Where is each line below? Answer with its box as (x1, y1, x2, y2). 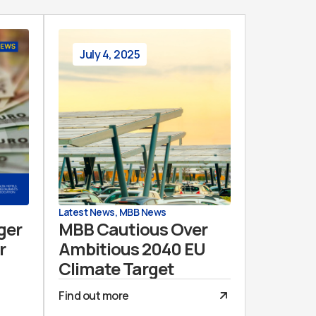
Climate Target (59, 257, 174, 280)
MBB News (119, 205, 166, 219)
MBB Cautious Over (59, 217, 207, 241)
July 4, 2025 (80, 47, 140, 62)
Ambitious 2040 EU (59, 237, 205, 260)
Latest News (59, 205, 115, 219)
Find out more (59, 288, 129, 303)
